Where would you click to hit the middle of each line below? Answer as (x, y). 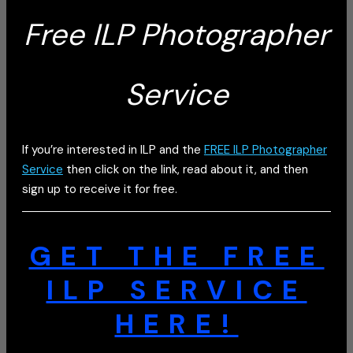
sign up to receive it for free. (101, 189)
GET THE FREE (176, 256)
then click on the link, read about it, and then (185, 169)
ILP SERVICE (176, 290)
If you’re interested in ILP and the (113, 150)
